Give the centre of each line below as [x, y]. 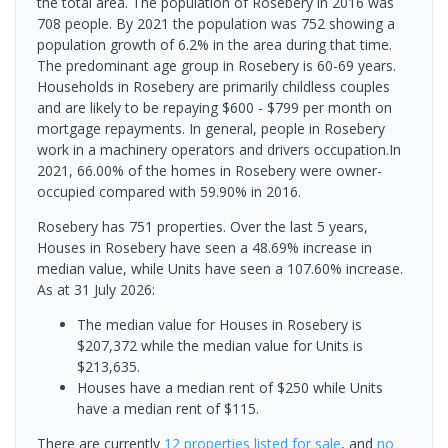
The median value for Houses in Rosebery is [219, 325]
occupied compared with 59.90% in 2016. [169, 192]
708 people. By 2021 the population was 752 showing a [216, 24]
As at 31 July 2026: [96, 290]
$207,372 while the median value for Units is [220, 346]
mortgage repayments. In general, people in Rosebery [211, 129]
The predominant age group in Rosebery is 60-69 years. [216, 66]
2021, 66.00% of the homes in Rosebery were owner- [209, 171]
